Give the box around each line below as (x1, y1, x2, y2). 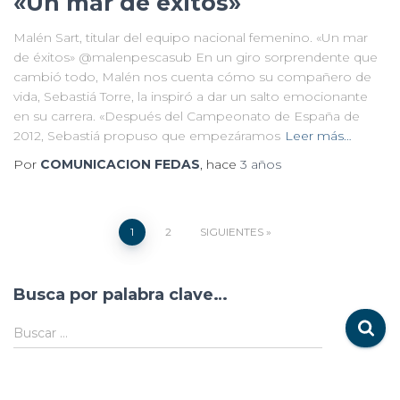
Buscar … (13, 324, 68, 341)
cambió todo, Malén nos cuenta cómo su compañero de (13, 68, 371, 85)
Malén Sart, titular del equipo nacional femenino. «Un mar (13, 29, 368, 46)
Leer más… (285, 127, 352, 144)
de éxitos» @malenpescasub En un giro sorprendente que (13, 48, 378, 65)
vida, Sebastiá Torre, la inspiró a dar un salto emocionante (13, 87, 368, 104)
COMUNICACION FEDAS (40, 155, 200, 172)
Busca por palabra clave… (13, 284, 228, 304)
